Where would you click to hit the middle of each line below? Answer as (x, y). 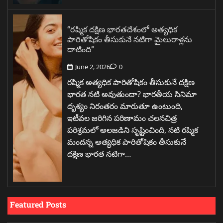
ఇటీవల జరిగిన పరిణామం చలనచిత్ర (122, 118)
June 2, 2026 (93, 66)
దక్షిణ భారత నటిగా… (99, 154)
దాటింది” (81, 49)
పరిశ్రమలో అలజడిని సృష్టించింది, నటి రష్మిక (133, 130)
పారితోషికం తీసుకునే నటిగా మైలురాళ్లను (130, 39)
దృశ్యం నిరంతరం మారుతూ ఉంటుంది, (125, 106)
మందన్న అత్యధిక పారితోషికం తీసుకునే (127, 142)
